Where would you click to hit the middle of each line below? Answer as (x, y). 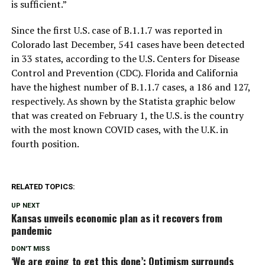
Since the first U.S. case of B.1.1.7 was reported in (117, 30)
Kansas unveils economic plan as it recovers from (117, 218)
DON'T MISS (30, 249)
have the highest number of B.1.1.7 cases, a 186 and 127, (130, 87)
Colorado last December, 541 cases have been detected (127, 45)
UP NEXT (25, 206)
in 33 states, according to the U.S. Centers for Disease (125, 59)
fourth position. (45, 144)
